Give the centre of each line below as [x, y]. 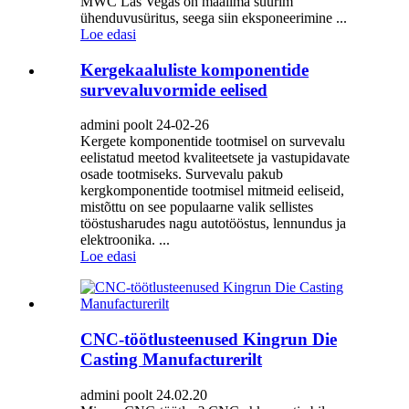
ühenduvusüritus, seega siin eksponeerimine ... [214, 17]
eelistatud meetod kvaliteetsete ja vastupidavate [215, 158]
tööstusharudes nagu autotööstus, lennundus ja [213, 224]
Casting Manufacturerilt [171, 360]
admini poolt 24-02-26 [145, 125]
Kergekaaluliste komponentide [194, 69]
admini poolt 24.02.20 [144, 394]
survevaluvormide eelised [174, 89]
